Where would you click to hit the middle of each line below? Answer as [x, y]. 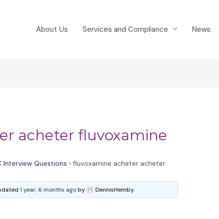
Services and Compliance [125, 29]
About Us [52, 29]
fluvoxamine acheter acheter [119, 164]
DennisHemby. [115, 190]
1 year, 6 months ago [48, 190]
